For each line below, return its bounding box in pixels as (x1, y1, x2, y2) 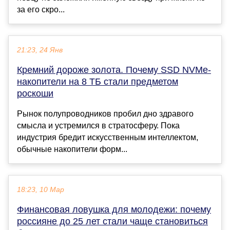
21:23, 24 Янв (17, 46, 63, 54)
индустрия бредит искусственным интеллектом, (17, 133, 198, 142)
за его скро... (17, 5, 65, 14)
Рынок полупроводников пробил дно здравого (17, 109, 194, 119)
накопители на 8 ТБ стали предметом (17, 76, 178, 87)
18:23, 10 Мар (17, 186, 64, 194)
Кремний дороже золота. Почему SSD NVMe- (17, 65, 211, 75)
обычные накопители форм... (17, 145, 127, 154)
